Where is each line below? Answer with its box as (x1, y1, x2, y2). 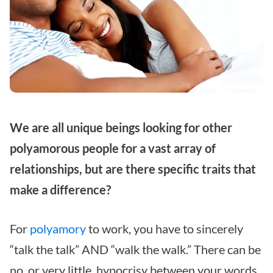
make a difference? (10, 182, 111, 197)
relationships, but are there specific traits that (10, 161, 256, 176)
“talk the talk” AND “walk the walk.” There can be (10, 241, 261, 257)
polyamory (30, 221, 86, 236)
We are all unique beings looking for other (10, 119, 232, 135)
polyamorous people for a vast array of (10, 140, 216, 155)
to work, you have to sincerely (86, 221, 243, 236)
